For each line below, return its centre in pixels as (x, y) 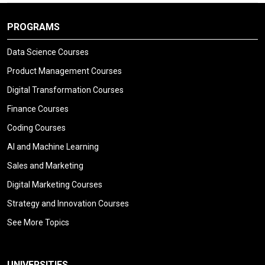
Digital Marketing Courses (55, 185)
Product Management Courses (64, 71)
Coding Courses (36, 128)
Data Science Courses (48, 52)
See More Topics (38, 223)
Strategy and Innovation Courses (68, 204)
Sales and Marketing (45, 166)
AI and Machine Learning (53, 147)
